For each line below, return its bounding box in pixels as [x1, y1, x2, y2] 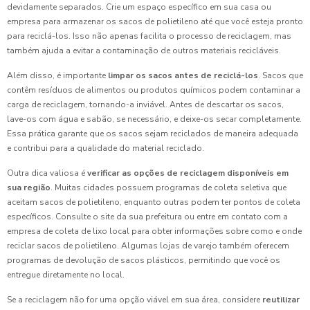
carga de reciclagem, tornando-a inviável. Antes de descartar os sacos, [7, 99, 284, 110]
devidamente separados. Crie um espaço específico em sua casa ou [7, 1, 271, 12]
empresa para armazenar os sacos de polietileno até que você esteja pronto [7, 16, 303, 27]
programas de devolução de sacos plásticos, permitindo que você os [7, 255, 280, 266]
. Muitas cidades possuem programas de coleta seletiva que [51, 182, 286, 193]
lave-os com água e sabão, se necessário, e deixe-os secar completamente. [7, 113, 302, 125]
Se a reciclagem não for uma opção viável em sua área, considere [7, 294, 262, 305]
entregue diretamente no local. [7, 269, 125, 280]
